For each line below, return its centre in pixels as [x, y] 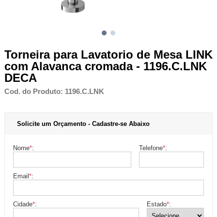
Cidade [23, 204]
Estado [156, 204]
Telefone [151, 148]
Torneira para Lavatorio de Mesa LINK [108, 54]
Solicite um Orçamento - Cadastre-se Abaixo [83, 124]
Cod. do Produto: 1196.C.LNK [54, 91]
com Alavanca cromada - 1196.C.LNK [105, 66]
